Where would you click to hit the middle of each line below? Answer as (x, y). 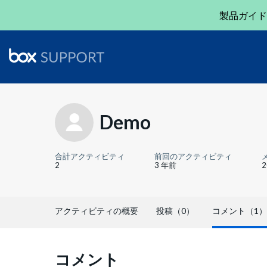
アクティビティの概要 (97, 211)
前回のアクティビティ (193, 156)
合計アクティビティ (90, 156)
